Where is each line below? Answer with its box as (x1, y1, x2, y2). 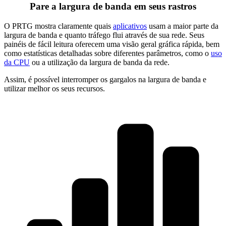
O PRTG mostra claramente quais (4, 21, 113, 30)
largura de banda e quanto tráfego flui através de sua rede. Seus (4, 30, 204, 39)
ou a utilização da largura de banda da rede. (30, 58, 169, 67)
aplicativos (113, 21, 147, 30)
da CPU (4, 58, 30, 67)
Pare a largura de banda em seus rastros (30, 1, 196, 12)
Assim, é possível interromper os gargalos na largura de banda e (4, 75, 206, 84)
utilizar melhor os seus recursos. (4, 84, 105, 93)
